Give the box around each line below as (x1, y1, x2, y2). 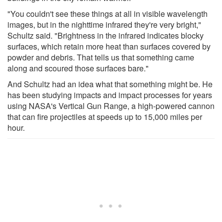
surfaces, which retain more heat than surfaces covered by (7, 40, 211, 52)
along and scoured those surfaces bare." (7, 62, 149, 74)
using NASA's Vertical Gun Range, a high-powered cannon (7, 100, 215, 111)
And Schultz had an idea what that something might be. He (7, 78, 213, 90)
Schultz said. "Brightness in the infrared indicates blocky (7, 29, 204, 41)
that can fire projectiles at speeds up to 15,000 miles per (7, 111, 202, 122)
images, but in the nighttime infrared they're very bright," (7, 18, 201, 30)
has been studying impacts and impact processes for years (7, 89, 212, 101)
